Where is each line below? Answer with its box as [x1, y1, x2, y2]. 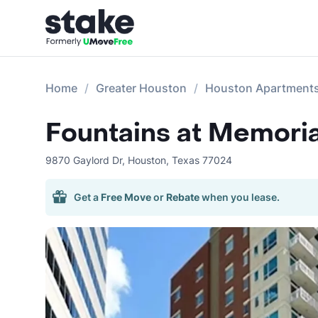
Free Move [101, 191, 151, 203]
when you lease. [202, 191, 280, 203]
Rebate [166, 191, 199, 203]
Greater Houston [96, 81, 187, 95]
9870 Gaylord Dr [45, 154, 122, 166]
